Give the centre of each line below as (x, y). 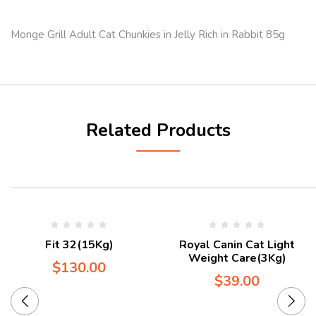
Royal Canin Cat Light (237, 244)
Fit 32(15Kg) (79, 244)
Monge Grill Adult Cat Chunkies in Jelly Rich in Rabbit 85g (148, 34)
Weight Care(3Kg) (237, 258)
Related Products (158, 130)
